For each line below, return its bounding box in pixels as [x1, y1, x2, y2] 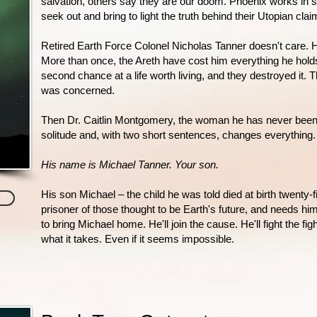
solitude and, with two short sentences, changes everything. [41, 129, 316, 141]
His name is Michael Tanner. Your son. [41, 158, 219, 171]
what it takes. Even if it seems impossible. [41, 233, 234, 245]
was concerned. [41, 84, 115, 96]
